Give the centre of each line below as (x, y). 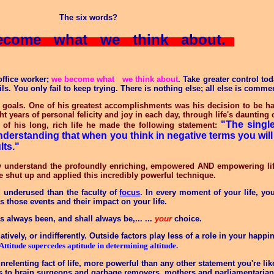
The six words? (88, 17)
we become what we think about (115, 79)
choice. (188, 219)
